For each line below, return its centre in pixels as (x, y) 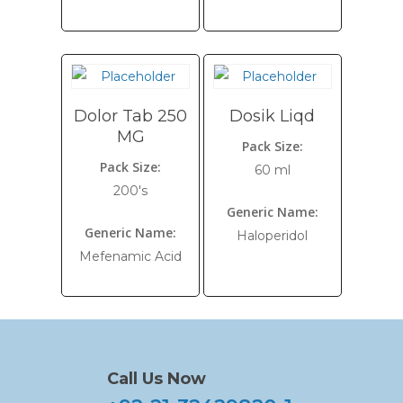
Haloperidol (273, 236)
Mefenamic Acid (131, 256)
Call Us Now (157, 379)
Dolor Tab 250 (131, 116)
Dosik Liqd (273, 116)
